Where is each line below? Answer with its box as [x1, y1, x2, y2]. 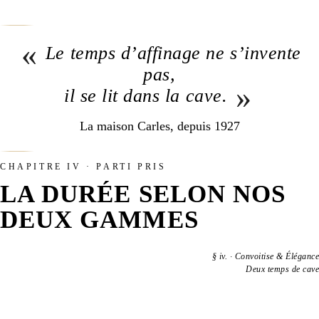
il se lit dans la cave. [64, 85, 228, 106]
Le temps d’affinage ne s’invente [45, 42, 301, 63]
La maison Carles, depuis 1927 [79, 118, 240, 133]
